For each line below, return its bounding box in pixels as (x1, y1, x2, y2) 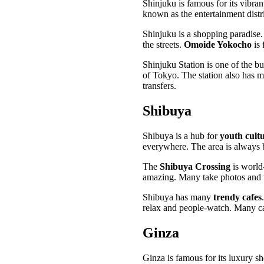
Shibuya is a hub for (143, 131, 220, 141)
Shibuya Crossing (160, 161, 230, 172)
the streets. (143, 39, 184, 50)
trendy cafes (213, 192, 262, 203)
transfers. (143, 81, 176, 91)
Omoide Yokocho (184, 39, 252, 50)
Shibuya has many (143, 192, 213, 203)
